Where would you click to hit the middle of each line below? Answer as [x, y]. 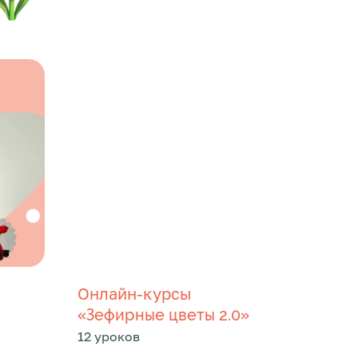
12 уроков [109, 336]
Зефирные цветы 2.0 [163, 315]
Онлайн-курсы [134, 293]
